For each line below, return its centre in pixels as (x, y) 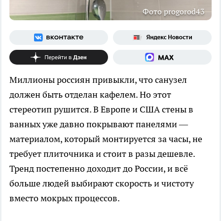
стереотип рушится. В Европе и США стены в (101, 110)
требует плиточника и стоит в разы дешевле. (102, 154)
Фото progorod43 (174, 12)
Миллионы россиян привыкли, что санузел (98, 80)
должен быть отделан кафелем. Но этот (90, 95)
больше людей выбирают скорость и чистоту (102, 184)
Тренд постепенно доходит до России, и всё (99, 169)
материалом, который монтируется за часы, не (106, 139)
